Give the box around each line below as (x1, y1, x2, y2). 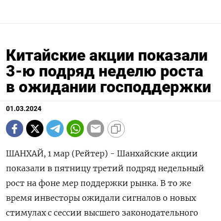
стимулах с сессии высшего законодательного (6, 208, 198, 218)
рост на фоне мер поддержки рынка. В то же (6, 178, 191, 188)
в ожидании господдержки (6, 77, 211, 96)
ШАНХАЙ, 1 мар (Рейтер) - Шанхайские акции (6, 148, 198, 158)
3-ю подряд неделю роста (6, 62, 203, 80)
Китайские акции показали (6, 46, 208, 65)
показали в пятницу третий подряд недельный (6, 163, 204, 173)
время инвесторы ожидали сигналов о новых (6, 193, 196, 203)
